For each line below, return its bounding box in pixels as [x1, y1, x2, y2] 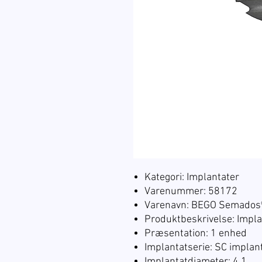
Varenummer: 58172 [144, 185, 237, 198]
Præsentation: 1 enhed [144, 227, 247, 240]
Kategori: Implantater [144, 171, 239, 184]
